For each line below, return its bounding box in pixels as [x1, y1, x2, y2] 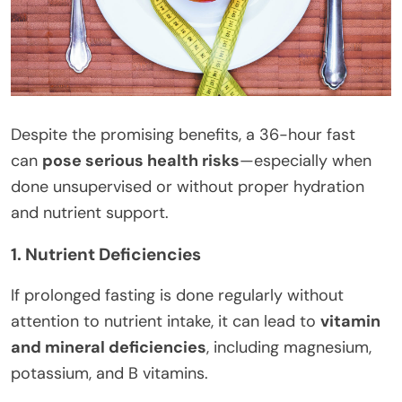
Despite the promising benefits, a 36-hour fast [11, 123, 355, 145]
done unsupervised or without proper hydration [11, 175, 364, 197]
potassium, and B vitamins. [11, 362, 208, 384]
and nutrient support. [11, 201, 169, 223]
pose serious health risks [42, 149, 240, 171]
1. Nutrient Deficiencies [11, 242, 201, 266]
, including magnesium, [206, 336, 371, 358]
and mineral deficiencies [11, 336, 206, 358]
